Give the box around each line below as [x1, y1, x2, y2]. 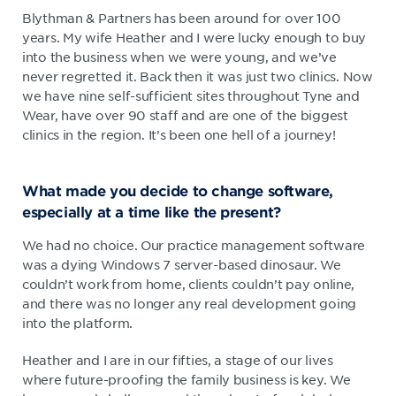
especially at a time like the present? [22, 202, 281, 220]
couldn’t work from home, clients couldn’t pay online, [22, 275, 355, 292]
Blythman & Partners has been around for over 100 [22, 9, 341, 26]
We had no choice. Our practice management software [22, 236, 366, 253]
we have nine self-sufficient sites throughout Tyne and [22, 87, 360, 103]
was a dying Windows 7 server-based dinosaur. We [22, 255, 341, 272]
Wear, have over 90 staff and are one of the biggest [22, 106, 348, 123]
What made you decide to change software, [22, 180, 334, 199]
